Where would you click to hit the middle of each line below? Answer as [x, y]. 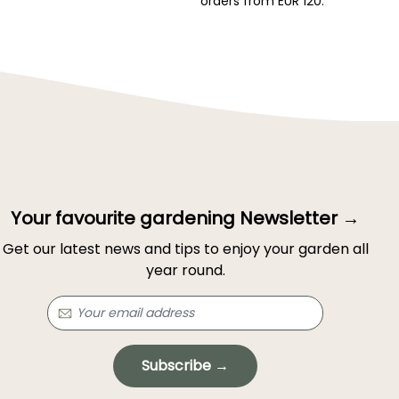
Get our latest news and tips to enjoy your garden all [185, 249]
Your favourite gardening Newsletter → [185, 219]
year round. [185, 271]
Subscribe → [185, 366]
